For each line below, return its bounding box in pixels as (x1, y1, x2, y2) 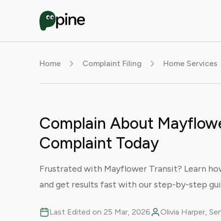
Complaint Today (39, 134, 159, 152)
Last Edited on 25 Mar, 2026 (49, 207, 150, 217)
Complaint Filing (82, 59, 142, 68)
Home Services (163, 59, 218, 68)
